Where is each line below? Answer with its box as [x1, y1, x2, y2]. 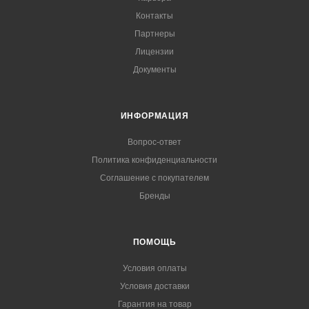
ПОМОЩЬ [132, 237, 177, 247]
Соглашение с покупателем [100, 173, 209, 183]
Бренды [139, 191, 170, 201]
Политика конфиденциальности [92, 155, 217, 165]
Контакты [136, 11, 173, 21]
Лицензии [135, 47, 174, 57]
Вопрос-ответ [128, 137, 181, 147]
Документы [132, 65, 177, 74]
